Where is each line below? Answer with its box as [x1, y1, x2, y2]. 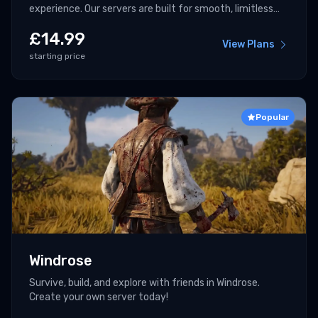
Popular [256, 112, 289, 123]
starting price [29, 51, 85, 62]
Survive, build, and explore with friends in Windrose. [29, 277, 260, 290]
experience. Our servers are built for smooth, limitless [29, 3, 273, 16]
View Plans [222, 38, 275, 51]
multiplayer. [29, 17, 83, 30]
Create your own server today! [29, 291, 168, 304]
